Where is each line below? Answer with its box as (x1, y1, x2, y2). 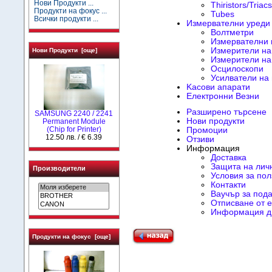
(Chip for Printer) (46, 124, 101, 134)
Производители (32, 165, 86, 172)
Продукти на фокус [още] (32, 233, 110, 240)
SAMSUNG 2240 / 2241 (35, 109, 113, 118)
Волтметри (210, 28, 254, 38)
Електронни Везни (186, 92, 259, 101)
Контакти (210, 180, 246, 190)
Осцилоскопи (210, 64, 263, 74)
